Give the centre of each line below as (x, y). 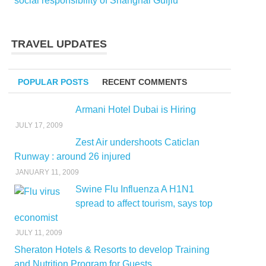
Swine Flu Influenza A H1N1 (134, 189)
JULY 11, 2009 (39, 233)
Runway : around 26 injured (72, 156)
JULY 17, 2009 (39, 125)
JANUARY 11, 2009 (47, 172)
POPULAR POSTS (53, 82)
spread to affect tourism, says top (144, 203)
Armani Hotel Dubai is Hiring (135, 109)
